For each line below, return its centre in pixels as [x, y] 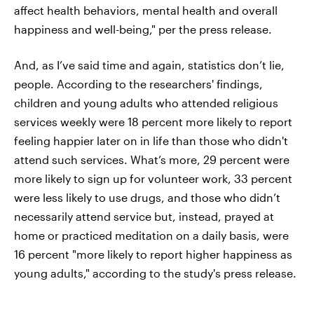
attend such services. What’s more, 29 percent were [152, 159]
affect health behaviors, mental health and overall [146, 10]
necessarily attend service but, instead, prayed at [144, 216]
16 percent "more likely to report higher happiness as [153, 254]
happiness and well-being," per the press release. [143, 29]
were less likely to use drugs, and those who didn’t [147, 197]
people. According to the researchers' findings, [138, 83]
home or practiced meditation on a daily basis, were [151, 235]
